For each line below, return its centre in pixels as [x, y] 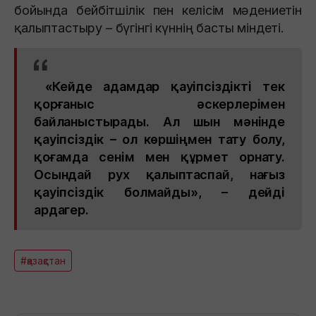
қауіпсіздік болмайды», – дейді [159, 193]
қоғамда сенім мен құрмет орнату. [159, 157]
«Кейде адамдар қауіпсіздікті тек [159, 87]
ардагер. [61, 210]
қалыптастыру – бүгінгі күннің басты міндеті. [149, 28]
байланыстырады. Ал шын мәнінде [159, 122]
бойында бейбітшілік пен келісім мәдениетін [158, 11]
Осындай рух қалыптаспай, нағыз [159, 175]
